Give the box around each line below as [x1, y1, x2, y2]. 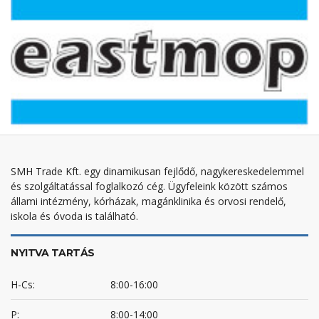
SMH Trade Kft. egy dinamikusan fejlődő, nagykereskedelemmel [11, 164, 304, 178]
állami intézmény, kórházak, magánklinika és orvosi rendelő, [11, 194, 286, 208]
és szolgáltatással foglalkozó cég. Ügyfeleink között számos [11, 179, 288, 193]
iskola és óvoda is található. [11, 209, 138, 223]
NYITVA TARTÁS [11, 246, 95, 259]
